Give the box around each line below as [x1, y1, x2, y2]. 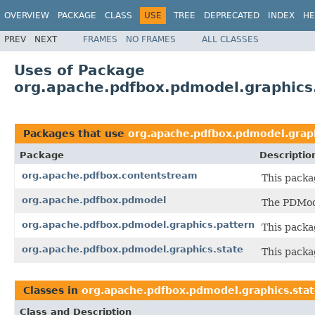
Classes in [23, 284, 82, 296]
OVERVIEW [4, 11, 49, 20]
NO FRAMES [126, 34, 176, 44]
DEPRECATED [204, 11, 259, 20]
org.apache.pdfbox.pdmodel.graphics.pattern [22, 219, 255, 230]
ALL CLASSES [202, 34, 259, 44]
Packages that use [23, 127, 128, 139]
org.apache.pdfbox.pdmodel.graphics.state [22, 243, 243, 255]
